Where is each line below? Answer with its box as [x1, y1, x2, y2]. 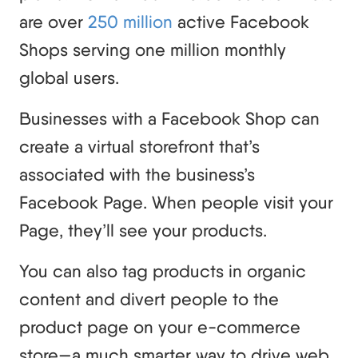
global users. [19, 66, 119, 88]
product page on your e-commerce [19, 316, 300, 337]
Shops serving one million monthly [19, 38, 286, 60]
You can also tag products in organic [19, 260, 306, 281]
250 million [88, 10, 173, 32]
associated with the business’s [19, 163, 255, 185]
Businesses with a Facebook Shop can [19, 107, 320, 129]
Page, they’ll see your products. [19, 219, 267, 241]
